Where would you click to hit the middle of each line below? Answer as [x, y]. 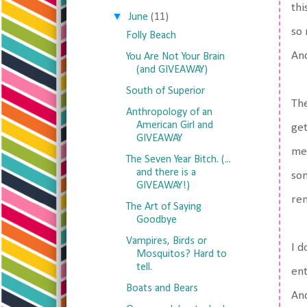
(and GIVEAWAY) [172, 70]
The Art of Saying [163, 207]
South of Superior [165, 91]
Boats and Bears [162, 288]
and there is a [166, 173]
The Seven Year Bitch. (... [178, 160]
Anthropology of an [169, 112]
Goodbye [156, 220]
